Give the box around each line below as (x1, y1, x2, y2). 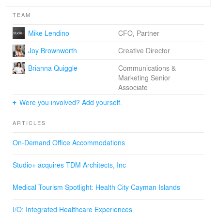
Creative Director (118, 45, 170, 55)
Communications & (118, 62, 176, 73)
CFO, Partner (118, 28, 159, 38)
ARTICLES (13, 118, 46, 126)
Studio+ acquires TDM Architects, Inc (13, 159, 126, 170)
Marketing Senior (118, 72, 170, 82)
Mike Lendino (28, 28, 69, 38)
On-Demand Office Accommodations (13, 137, 125, 147)
